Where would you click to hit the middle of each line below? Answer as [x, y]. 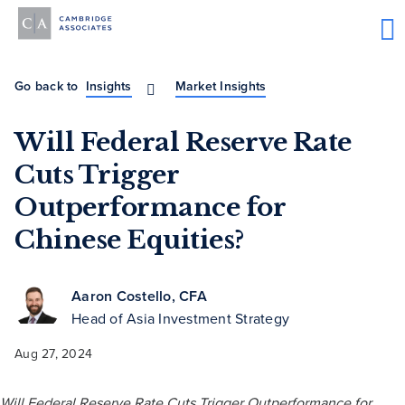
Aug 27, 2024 [53, 354]
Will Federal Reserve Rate [183, 143]
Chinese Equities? [129, 240]
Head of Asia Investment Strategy [180, 319]
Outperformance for [150, 208]
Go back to [47, 86]
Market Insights [221, 86]
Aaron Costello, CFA [139, 297]
